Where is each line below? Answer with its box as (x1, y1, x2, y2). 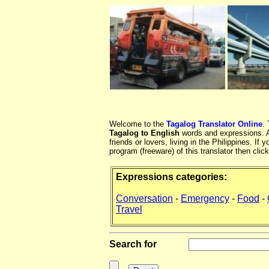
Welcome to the (109, 119, 166, 129)
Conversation (116, 193, 173, 204)
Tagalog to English (109, 128, 180, 138)
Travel (116, 204, 142, 215)
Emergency (181, 193, 229, 204)
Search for (109, 239, 157, 250)
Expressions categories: (116, 172, 227, 183)
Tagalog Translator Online (166, 119, 262, 129)
